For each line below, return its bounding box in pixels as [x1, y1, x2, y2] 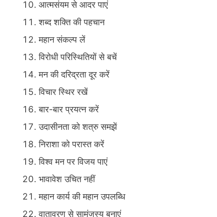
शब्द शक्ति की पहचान [39, 17, 105, 28]
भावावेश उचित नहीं [39, 174, 95, 185]
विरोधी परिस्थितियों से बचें [39, 52, 117, 62]
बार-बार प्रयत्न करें [39, 104, 99, 115]
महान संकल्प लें [39, 34, 85, 45]
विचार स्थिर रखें [39, 87, 88, 97]
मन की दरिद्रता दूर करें [39, 69, 109, 80]
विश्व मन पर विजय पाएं [39, 156, 108, 167]
